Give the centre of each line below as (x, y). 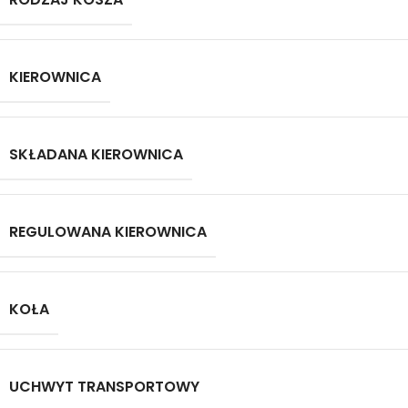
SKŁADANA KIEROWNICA (96, 154)
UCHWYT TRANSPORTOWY (104, 387)
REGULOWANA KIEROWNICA (108, 232)
